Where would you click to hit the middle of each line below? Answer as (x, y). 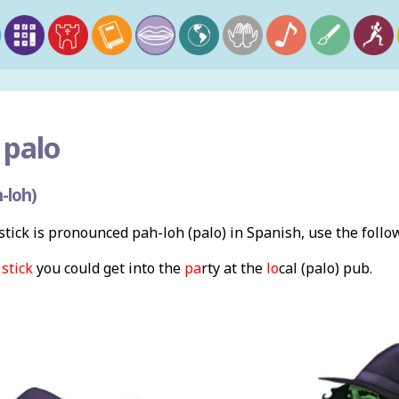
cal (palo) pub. (325, 269)
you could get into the (108, 269)
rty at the (232, 269)
